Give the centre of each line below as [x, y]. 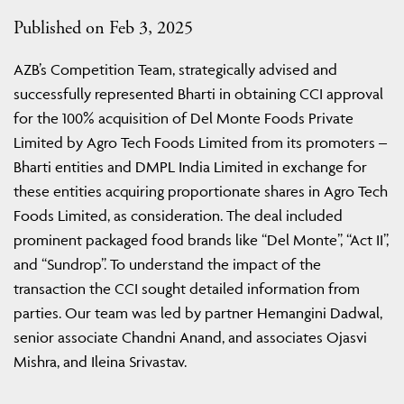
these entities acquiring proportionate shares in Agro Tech [201, 192]
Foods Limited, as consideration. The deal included [178, 216]
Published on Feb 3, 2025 [103, 28]
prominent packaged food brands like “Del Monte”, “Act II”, [201, 240]
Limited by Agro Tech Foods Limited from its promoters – [200, 143]
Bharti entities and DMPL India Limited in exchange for [190, 167]
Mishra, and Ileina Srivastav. [100, 362]
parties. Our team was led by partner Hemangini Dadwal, [198, 313]
